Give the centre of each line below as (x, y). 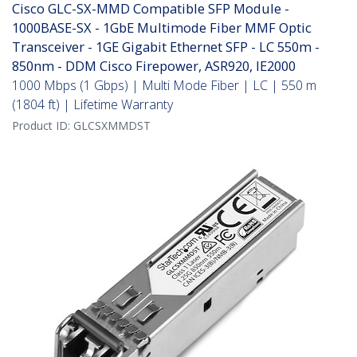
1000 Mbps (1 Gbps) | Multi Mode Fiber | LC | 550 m (164, 86)
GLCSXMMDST (112, 126)
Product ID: (43, 126)
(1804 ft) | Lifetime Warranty (92, 105)
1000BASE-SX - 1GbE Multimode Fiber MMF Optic (162, 28)
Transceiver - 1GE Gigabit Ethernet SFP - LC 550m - (166, 47)
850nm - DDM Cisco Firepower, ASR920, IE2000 (154, 66)
